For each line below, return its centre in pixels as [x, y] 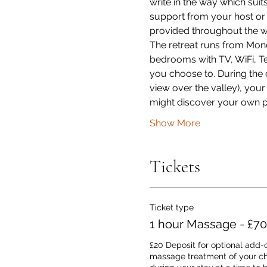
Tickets [175, 167]
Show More [175, 123]
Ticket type [171, 207]
